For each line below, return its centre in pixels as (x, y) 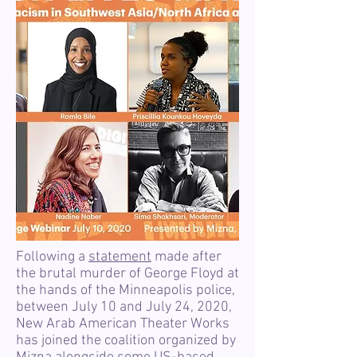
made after (186, 257)
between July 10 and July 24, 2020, (124, 307)
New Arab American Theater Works (123, 324)
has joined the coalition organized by (126, 341)
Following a (52, 257)
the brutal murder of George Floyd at (127, 274)
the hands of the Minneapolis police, (126, 290)
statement (120, 257)
